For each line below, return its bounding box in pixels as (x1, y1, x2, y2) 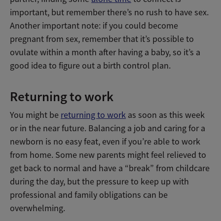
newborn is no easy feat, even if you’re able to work (10, 136, 200, 147)
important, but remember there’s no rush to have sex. (10, 6, 209, 18)
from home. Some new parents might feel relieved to (10, 149, 206, 160)
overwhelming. (10, 202, 67, 214)
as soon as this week (126, 109, 205, 120)
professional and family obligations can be (10, 189, 168, 200)
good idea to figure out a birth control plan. (10, 60, 171, 71)
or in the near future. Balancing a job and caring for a (10, 122, 205, 134)
